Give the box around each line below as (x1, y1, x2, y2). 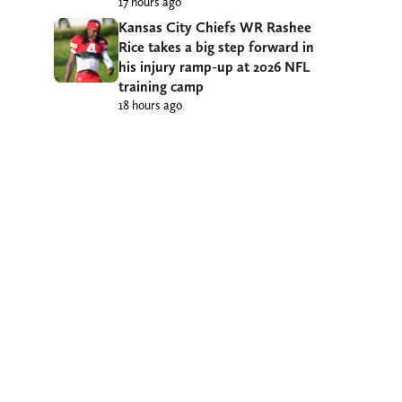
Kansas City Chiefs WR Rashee (118, 19, 311, 37)
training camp (118, 78, 204, 96)
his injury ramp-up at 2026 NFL (118, 58, 310, 76)
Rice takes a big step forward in (118, 39, 314, 57)
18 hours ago (118, 98, 182, 113)
